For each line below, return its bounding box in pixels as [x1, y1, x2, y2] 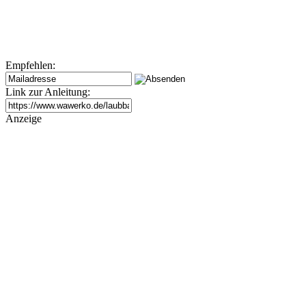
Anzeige [5, 112, 42, 124]
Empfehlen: [5, 59, 55, 71]
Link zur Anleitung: [5, 85, 90, 98]
